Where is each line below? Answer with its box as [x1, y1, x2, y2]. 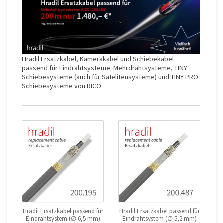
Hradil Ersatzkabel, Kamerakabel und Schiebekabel [22, 54, 174, 63]
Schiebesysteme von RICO [22, 81, 101, 90]
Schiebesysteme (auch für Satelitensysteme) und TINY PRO [22, 72, 198, 81]
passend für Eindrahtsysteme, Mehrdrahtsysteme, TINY [22, 63, 187, 72]
